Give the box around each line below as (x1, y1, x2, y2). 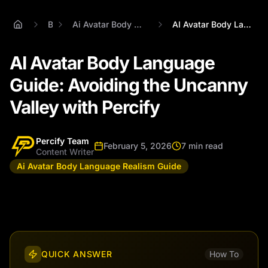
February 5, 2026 (103, 140, 172, 151)
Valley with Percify (10, 96, 160, 118)
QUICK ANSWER (41, 248, 112, 259)
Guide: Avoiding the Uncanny (10, 74, 248, 96)
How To (209, 248, 239, 259)
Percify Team (36, 135, 89, 146)
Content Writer (36, 146, 94, 157)
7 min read (181, 140, 223, 151)
